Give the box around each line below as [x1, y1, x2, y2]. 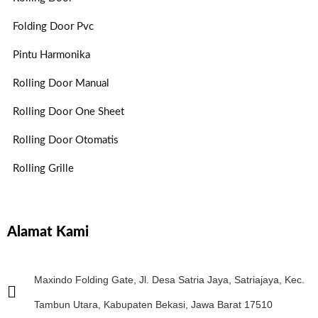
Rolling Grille [13, 163, 74, 175]
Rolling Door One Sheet [13, 106, 124, 118]
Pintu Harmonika [13, 50, 90, 61]
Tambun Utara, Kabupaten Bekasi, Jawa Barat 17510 [33, 299, 273, 311]
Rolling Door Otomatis [13, 135, 119, 146]
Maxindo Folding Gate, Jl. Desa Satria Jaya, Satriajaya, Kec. [33, 274, 305, 286]
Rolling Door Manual [13, 78, 109, 89]
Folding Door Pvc [13, 21, 94, 33]
